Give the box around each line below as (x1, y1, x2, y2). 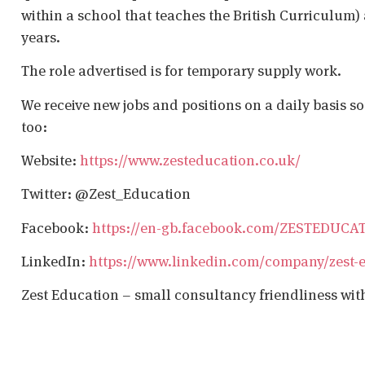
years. (21, 27, 60, 46)
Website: (21, 150, 80, 169)
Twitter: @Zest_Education (21, 184, 191, 204)
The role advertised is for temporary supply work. (21, 61, 341, 81)
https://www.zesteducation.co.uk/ (80, 150, 301, 169)
